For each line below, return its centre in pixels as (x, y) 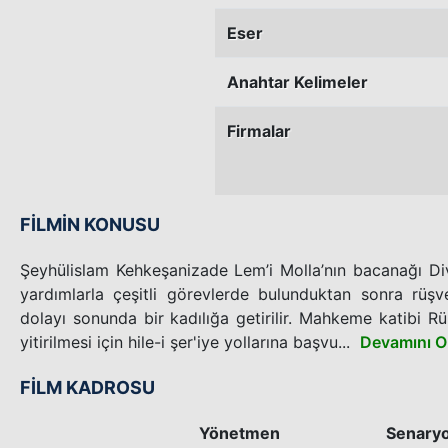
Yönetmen (239, 432)
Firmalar (259, 130)
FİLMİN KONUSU (90, 224)
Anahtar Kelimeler (297, 81)
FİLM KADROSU (87, 387)
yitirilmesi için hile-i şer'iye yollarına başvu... (185, 341)
